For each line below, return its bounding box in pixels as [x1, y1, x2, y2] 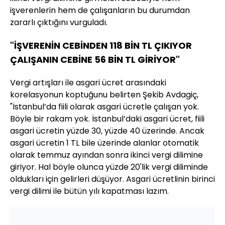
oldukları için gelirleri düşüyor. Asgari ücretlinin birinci [10, 173, 215, 185]
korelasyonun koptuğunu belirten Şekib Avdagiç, [10, 89, 198, 101]
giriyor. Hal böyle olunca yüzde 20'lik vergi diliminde [10, 161, 208, 173]
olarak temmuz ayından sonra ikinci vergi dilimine [10, 149, 203, 161]
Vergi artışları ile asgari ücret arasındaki [10, 77, 166, 89]
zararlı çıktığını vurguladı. [10, 17, 107, 29]
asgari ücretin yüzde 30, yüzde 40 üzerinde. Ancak [10, 125, 204, 137]
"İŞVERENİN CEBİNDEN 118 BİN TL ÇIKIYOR [10, 39, 192, 52]
